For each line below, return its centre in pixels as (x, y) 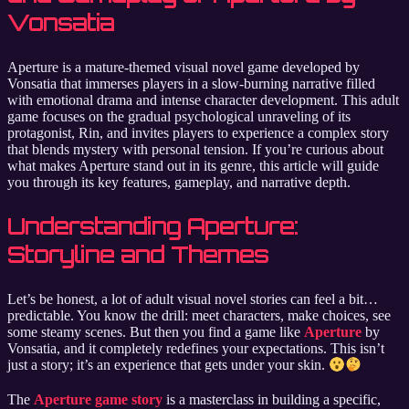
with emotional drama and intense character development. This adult (203, 100)
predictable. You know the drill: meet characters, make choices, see (199, 315)
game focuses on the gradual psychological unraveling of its (179, 116)
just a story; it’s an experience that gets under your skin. (168, 365)
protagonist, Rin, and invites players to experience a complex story (198, 132)
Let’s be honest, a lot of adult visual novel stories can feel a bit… (193, 299)
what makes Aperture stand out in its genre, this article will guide (193, 165)
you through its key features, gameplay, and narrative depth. (179, 182)
